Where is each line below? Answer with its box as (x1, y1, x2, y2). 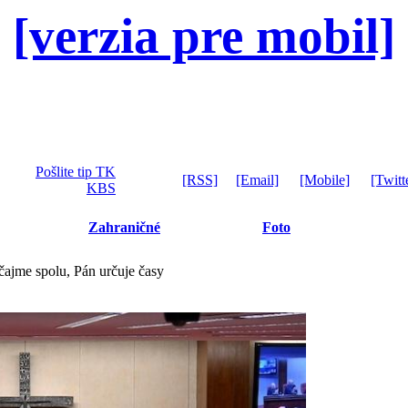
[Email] (236, 172, 279, 188)
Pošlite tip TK (36, 164, 116, 179)
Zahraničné (88, 219, 160, 235)
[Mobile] (300, 172, 350, 188)
